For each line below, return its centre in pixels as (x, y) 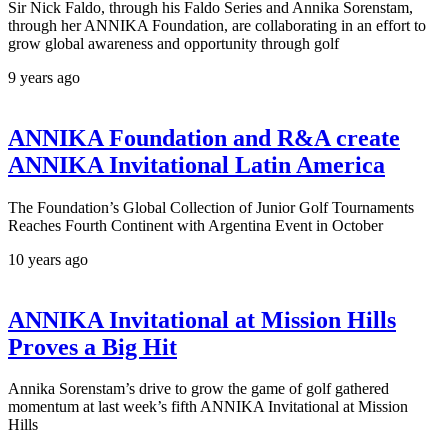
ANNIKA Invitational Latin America (196, 164)
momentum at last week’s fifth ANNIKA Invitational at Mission (208, 407)
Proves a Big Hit (92, 346)
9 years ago (44, 77)
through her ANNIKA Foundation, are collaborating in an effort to (217, 25)
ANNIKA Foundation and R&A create (204, 137)
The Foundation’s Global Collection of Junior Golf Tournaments (211, 207)
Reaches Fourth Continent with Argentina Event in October (195, 225)
